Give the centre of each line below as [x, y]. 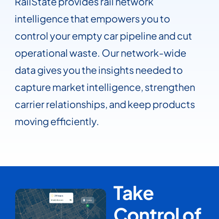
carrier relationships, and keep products [105, 104]
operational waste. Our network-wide [100, 53]
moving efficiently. [57, 121]
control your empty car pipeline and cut [103, 35]
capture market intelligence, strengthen [105, 87]
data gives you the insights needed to [99, 70]
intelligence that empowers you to [92, 18]
